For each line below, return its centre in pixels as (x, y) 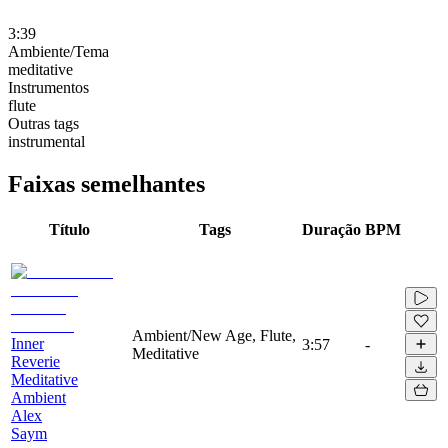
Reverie (35, 361)
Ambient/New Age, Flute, (214, 335)
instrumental (46, 141)
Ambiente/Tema (58, 51)
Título (69, 229)
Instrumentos (48, 87)
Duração (331, 229)
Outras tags (43, 123)
